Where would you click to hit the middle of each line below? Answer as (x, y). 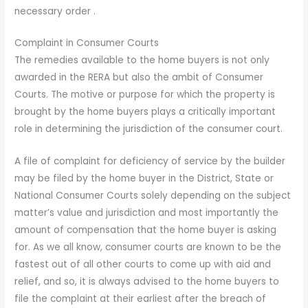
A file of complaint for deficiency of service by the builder (150, 162)
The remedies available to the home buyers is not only (142, 60)
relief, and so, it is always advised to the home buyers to (147, 282)
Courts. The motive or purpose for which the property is (145, 95)
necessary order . (55, 11)
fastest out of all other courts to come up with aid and (143, 265)
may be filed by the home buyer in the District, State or (144, 179)
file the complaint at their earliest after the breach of (141, 299)
